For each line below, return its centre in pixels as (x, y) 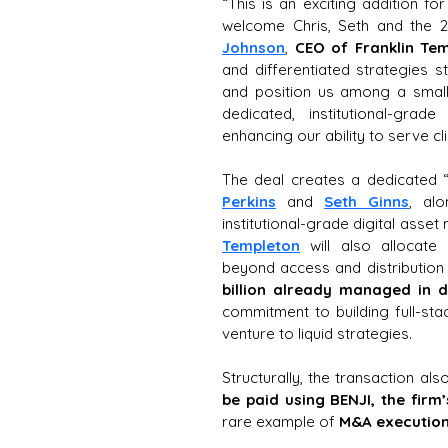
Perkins (249, 201)
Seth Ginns (366, 201)
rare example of (280, 421)
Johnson (253, 47)
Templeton (261, 245)
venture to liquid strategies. (319, 333)
